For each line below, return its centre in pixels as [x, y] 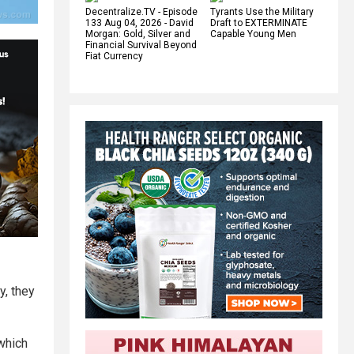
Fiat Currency [114, 56]
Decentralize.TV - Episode [141, 11]
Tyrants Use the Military [262, 11]
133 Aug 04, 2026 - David [139, 23]
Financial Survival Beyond [141, 45]
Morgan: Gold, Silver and [138, 34]
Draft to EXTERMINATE [259, 23]
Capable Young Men [253, 34]
